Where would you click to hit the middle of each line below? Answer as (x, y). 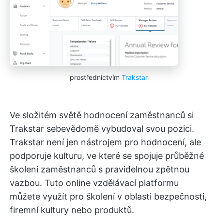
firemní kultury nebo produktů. (72, 210)
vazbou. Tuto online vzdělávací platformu (94, 183)
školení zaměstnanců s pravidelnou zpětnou (100, 169)
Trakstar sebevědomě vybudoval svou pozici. (102, 129)
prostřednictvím (95, 77)
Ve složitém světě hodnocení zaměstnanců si (102, 115)
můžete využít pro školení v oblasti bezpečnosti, (108, 196)
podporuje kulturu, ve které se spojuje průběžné (107, 156)
